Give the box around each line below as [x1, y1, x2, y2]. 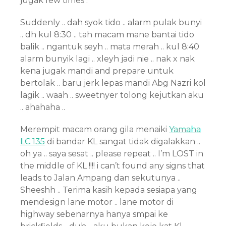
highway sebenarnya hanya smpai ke [20, 209, 168, 219]
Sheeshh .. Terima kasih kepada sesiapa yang [20, 185, 197, 195]
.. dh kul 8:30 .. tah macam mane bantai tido [20, 30, 194, 39]
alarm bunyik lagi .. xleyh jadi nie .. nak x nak [20, 54, 195, 64]
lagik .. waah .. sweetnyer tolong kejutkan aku [20, 90, 204, 100]
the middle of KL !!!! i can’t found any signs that [20, 161, 205, 171]
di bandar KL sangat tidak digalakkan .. [45, 137, 200, 146]
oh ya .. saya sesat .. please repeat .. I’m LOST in [20, 149, 203, 158]
